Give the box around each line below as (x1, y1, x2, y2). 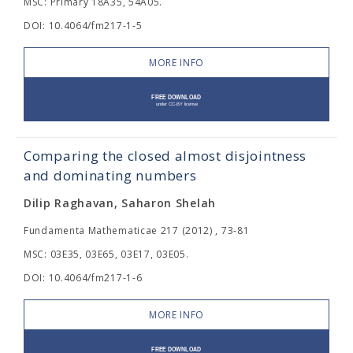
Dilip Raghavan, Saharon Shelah (24, 195, 216, 210)
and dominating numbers (24, 166, 197, 184)
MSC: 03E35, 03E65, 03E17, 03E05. (24, 247, 189, 261)
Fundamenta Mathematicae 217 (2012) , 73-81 (24, 224, 250, 237)
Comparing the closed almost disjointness (24, 147, 307, 165)
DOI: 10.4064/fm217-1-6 (24, 271, 143, 284)
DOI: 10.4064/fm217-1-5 (24, 19, 143, 32)
